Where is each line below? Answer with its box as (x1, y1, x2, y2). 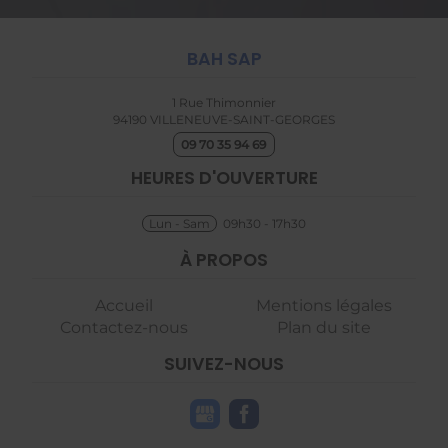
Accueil (95, 296, 153, 316)
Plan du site (277, 318, 371, 338)
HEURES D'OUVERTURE (130, 166, 318, 191)
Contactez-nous (60, 318, 188, 338)
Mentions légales (256, 296, 392, 316)
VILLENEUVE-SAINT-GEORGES (150, 112, 335, 128)
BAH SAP (186, 47, 262, 72)
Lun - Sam (148, 216, 210, 232)
